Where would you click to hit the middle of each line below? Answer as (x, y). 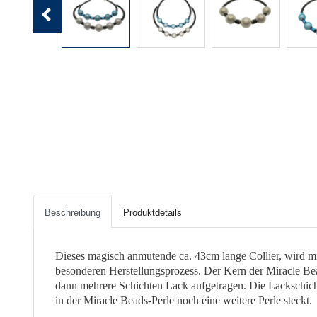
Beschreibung (73, 213)
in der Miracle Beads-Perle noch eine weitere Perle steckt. (184, 300)
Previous (53, 34)
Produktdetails (152, 213)
